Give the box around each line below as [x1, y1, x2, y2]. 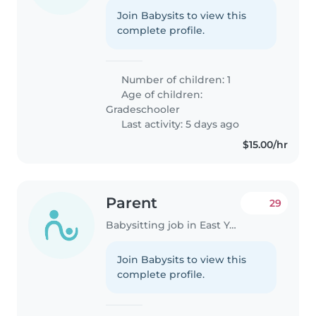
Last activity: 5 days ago [119, 118, 240, 131]
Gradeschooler [106, 103, 181, 116]
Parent [106, 194, 158, 212]
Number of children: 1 [119, 73, 231, 87]
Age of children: [119, 88, 203, 102]
